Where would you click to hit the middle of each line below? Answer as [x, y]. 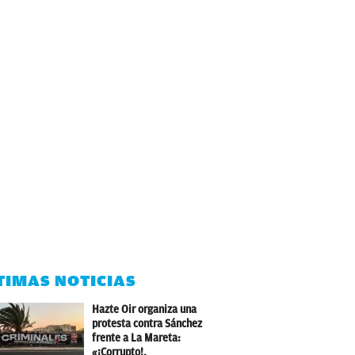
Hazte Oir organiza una [145, 309]
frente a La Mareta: [137, 338]
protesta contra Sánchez [147, 324]
